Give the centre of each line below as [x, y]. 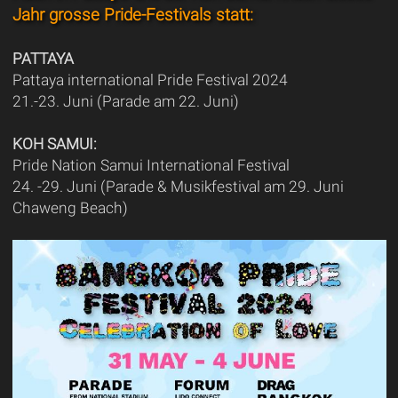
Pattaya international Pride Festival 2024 [150, 80]
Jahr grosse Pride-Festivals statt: [132, 15]
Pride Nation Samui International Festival [151, 165]
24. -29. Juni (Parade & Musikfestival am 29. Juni [178, 186]
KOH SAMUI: [54, 143]
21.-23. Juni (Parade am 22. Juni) [125, 101]
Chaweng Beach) [70, 207]
